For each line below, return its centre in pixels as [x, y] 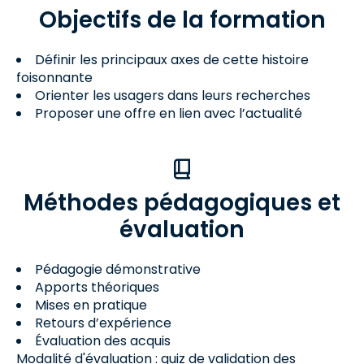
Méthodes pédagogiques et [182, 203]
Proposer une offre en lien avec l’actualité [169, 113]
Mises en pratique [91, 305]
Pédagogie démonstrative [118, 269]
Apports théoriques [97, 287]
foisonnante [54, 78]
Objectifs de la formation [182, 20]
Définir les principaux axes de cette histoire [172, 60]
